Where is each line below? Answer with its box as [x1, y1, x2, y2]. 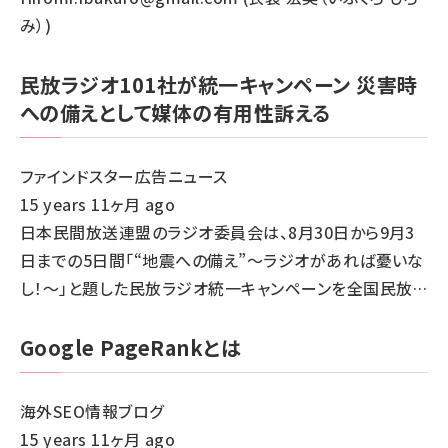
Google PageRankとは [20, 333, 242, 362]
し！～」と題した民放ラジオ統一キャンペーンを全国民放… [20, 276, 428, 300]
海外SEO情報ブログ [20, 399, 164, 423]
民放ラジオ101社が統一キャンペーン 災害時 [20, 70, 418, 99]
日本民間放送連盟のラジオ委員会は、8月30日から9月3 [20, 220, 415, 244]
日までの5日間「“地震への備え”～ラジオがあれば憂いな [20, 248, 424, 272]
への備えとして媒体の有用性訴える [20, 98, 331, 127]
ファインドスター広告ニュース [20, 164, 228, 188]
